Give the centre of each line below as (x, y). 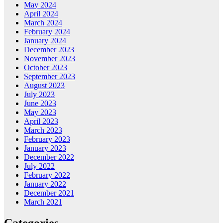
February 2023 (47, 139)
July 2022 (39, 166)
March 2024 (43, 23)
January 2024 (45, 41)
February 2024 (47, 32)
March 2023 (43, 130)
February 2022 (47, 175)
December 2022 (49, 157)
